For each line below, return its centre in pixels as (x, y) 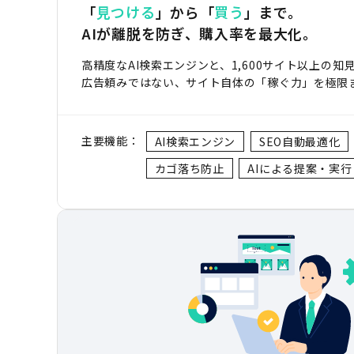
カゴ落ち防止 (189, 168)
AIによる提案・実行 (300, 168)
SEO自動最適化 (299, 141)
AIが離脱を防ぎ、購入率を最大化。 (200, 33)
